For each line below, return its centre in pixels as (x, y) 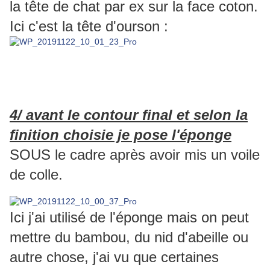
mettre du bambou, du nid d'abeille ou (129, 237)
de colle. (36, 175)
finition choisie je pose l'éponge (121, 135)
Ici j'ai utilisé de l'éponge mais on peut (129, 218)
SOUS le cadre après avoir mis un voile (135, 155)
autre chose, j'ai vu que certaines (114, 257)
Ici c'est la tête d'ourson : (89, 27)
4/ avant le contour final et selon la (129, 115)
